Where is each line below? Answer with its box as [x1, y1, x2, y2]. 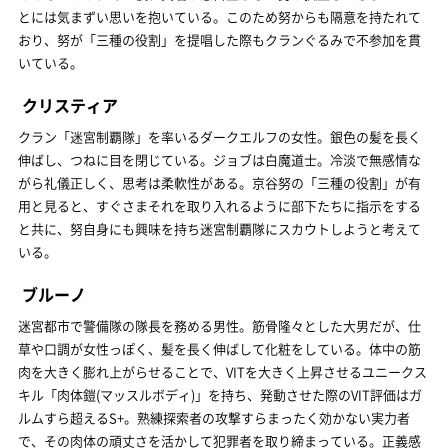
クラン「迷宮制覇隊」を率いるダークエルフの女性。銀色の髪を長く [18, 127, 421, 146]
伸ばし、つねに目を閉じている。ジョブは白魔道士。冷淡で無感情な [18, 150, 421, 169]
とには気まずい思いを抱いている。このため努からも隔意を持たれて [18, 7, 421, 26]
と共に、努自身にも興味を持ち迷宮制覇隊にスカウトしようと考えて [18, 219, 421, 238]
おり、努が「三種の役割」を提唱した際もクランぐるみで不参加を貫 [18, 30, 421, 49]
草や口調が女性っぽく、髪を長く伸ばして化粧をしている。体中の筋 [18, 339, 421, 358]
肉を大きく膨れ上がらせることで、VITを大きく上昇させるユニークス [18, 362, 427, 381]
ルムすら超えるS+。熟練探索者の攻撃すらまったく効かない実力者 [18, 408, 410, 427]
